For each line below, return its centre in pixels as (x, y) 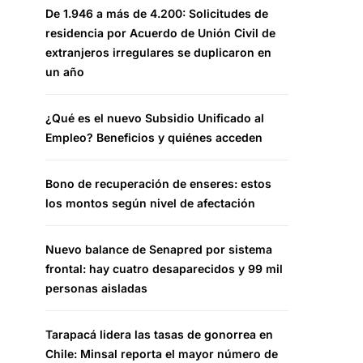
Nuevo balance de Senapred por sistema (159, 249)
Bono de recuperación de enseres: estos (158, 184)
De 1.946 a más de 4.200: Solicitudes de (157, 13)
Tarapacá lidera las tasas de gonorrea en (159, 334)
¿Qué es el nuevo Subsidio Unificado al (155, 118)
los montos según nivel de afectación (150, 203)
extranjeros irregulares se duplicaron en (158, 52)
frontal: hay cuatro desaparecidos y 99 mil (164, 269)
